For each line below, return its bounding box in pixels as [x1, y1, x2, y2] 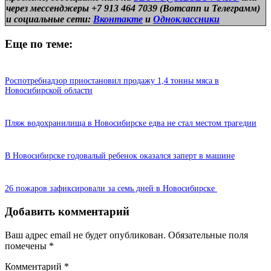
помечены [5, 240, 49, 251]
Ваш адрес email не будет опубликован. [5, 229, 166, 240]
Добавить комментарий [5, 204, 129, 218]
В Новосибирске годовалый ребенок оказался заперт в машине [5, 151, 235, 161]
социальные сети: [14, 13, 93, 24]
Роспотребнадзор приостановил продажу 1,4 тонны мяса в [5, 76, 219, 86]
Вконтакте [93, 13, 143, 24]
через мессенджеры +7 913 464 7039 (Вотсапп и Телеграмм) [6, 2, 260, 13]
